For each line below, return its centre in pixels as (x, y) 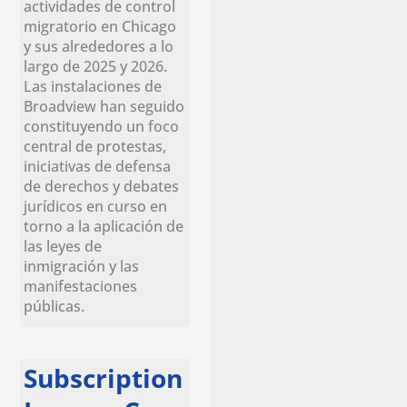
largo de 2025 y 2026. (96, 65)
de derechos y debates (102, 185)
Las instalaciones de (93, 85)
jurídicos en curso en (96, 205)
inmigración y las (82, 265)
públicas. (55, 305)
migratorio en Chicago (100, 25)
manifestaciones (81, 285)
